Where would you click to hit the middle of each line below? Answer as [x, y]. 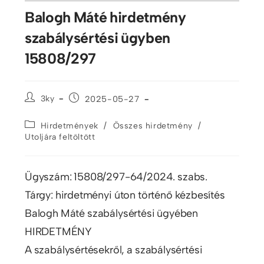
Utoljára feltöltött [60, 137]
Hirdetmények [69, 126]
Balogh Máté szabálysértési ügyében [111, 213]
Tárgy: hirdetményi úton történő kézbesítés [125, 195]
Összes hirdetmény [153, 126]
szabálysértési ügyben [98, 37]
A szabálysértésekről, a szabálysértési [113, 250]
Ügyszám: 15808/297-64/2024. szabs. [116, 176]
